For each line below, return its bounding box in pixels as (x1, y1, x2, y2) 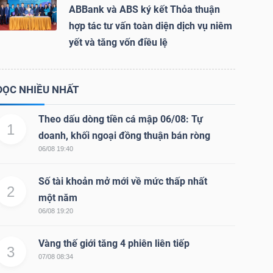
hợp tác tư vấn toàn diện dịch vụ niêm (68, 19, 232, 32)
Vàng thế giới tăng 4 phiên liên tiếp (38, 237, 190, 249)
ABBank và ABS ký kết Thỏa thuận (68, 3, 220, 15)
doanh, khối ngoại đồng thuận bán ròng (38, 129, 210, 141)
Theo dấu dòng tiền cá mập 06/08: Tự (38, 113, 203, 125)
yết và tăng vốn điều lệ (68, 36, 168, 48)
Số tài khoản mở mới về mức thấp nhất (38, 175, 207, 187)
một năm (38, 191, 77, 204)
